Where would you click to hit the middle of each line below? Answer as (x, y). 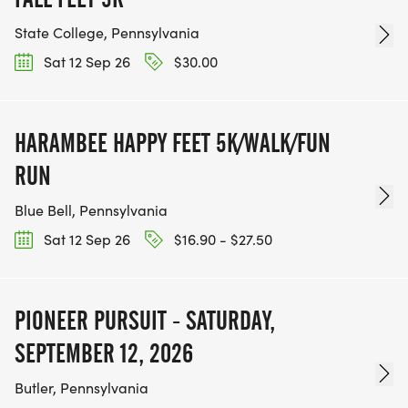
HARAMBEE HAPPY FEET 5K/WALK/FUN (173, 143)
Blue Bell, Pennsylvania (91, 209)
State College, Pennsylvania (107, 32)
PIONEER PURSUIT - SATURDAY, (145, 321)
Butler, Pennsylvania (82, 388)
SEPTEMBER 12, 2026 (104, 354)
